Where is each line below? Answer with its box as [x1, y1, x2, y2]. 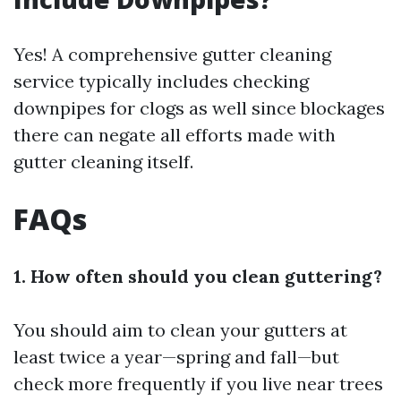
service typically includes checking [13, 70, 309, 92]
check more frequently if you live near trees [13, 372, 383, 395]
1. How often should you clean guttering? [13, 265, 382, 287]
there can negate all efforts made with [13, 124, 336, 146]
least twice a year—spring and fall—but [13, 346, 339, 368]
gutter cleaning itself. [13, 150, 193, 173]
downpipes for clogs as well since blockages [13, 97, 385, 119]
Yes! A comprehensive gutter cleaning [13, 43, 331, 65]
